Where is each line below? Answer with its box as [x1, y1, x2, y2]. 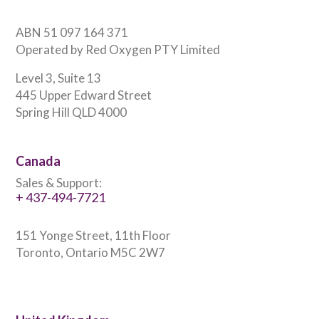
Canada [16, 152, 61, 169]
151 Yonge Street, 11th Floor [16, 227, 171, 243]
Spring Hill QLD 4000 [16, 104, 127, 120]
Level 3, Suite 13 [16, 70, 101, 85]
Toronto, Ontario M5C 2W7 [16, 244, 165, 260]
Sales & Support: [16, 174, 102, 190]
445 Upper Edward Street [16, 87, 152, 103]
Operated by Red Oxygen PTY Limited [16, 41, 220, 57]
